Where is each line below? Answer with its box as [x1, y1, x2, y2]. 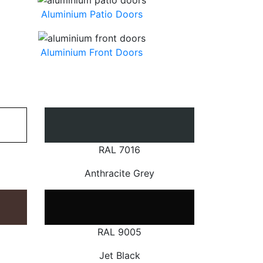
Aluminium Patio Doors [41, 8, 143, 20]
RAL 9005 [97, 225, 141, 238]
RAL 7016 [99, 143, 140, 156]
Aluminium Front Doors [41, 46, 143, 59]
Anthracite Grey [85, 167, 154, 179]
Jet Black [99, 249, 140, 261]
